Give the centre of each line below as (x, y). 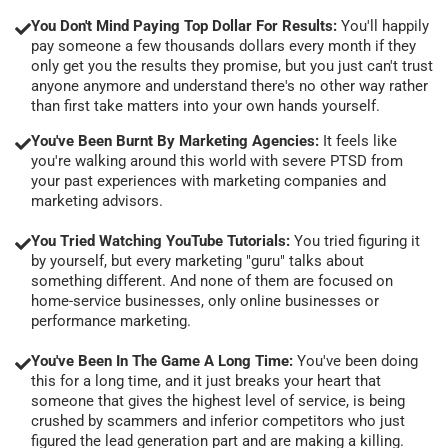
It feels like (360, 140)
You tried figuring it (355, 240)
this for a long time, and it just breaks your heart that (206, 380)
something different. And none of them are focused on (212, 280)
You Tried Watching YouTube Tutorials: (160, 240)
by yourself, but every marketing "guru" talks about (197, 260)
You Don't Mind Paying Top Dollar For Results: (186, 25)
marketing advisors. (97, 200)
